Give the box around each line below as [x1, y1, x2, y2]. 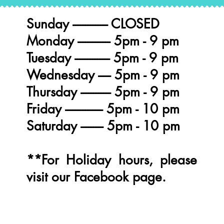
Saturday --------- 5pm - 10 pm [26, 117, 180, 134]
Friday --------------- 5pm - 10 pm [26, 100, 179, 117]
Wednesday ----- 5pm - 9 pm [26, 66, 179, 83]
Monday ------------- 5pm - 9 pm [26, 32, 179, 49]
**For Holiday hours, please [26, 151, 197, 168]
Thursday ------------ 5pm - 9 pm [26, 83, 179, 100]
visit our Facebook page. [26, 168, 166, 185]
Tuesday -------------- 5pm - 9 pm [26, 49, 178, 66]
